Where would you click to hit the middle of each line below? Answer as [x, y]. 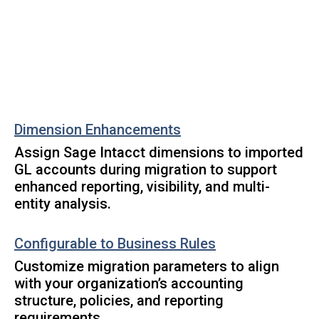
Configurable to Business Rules [115, 244]
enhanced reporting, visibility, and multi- [142, 187]
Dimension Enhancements [98, 130]
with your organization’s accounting [129, 283]
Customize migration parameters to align [147, 266]
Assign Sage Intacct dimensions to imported [159, 152]
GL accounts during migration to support [146, 169]
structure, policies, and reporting [119, 300]
